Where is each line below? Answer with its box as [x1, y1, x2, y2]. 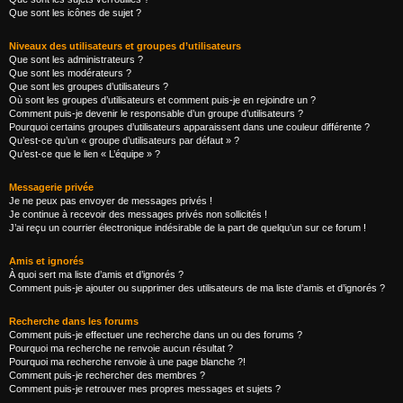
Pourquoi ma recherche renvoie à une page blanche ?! [9, 356, 246, 367]
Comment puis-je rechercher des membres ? [9, 370, 205, 381]
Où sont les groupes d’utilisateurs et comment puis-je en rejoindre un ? [9, 94, 316, 105]
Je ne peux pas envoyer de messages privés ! [9, 195, 212, 206]
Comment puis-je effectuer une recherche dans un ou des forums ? [9, 329, 302, 340]
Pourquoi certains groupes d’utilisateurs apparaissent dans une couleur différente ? [9, 121, 370, 132]
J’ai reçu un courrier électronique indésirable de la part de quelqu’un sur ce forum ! [9, 222, 366, 233]
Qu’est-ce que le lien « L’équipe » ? [9, 148, 160, 159]
